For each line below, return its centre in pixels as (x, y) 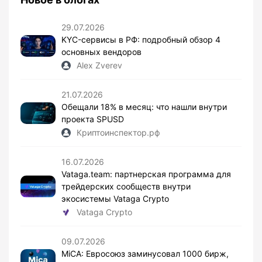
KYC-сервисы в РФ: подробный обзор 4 (141, 40)
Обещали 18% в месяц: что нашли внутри (144, 107)
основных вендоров (101, 52)
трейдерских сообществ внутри (126, 187)
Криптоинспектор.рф (118, 133)
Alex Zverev (99, 65)
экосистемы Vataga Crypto (115, 199)
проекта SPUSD (93, 119)
